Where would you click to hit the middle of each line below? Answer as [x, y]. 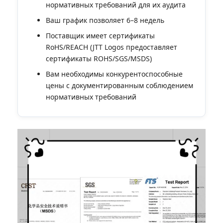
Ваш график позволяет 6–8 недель [105, 20]
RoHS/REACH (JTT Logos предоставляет [112, 47]
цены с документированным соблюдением [120, 85]
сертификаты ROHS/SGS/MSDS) [99, 58]
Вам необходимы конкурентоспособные [114, 74]
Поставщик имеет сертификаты [101, 35]
